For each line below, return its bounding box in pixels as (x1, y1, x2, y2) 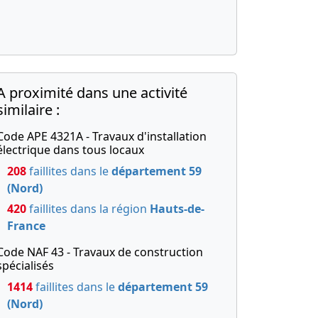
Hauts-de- (150, 201, 204, 216)
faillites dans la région (26, 201, 150, 216)
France (7, 218, 45, 234)
